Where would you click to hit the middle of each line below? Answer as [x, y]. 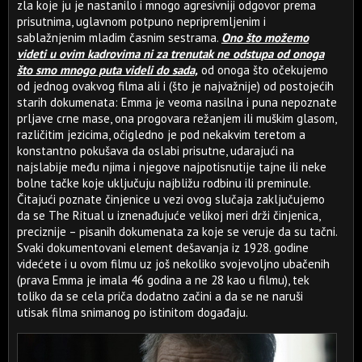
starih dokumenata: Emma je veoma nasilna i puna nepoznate [177, 102]
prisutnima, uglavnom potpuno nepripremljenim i [141, 21]
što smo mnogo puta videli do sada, [107, 70]
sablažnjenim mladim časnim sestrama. [119, 38]
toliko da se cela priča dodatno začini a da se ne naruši [160, 296]
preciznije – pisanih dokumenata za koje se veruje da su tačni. [177, 232]
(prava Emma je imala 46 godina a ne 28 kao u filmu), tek [163, 280]
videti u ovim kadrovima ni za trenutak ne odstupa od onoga [170, 54]
